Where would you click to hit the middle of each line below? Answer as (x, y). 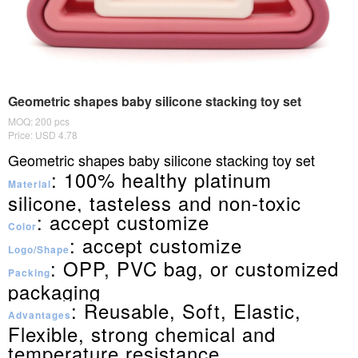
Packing (29, 272)
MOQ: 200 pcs (39, 121)
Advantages (40, 315)
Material (30, 184)
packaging (54, 291)
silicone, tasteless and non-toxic (155, 203)
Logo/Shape (39, 249)
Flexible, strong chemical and (142, 334)
